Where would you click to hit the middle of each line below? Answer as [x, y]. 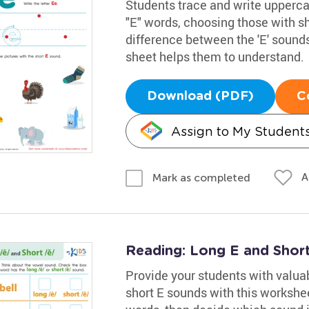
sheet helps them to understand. [215, 57]
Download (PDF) [200, 97]
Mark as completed [201, 177]
